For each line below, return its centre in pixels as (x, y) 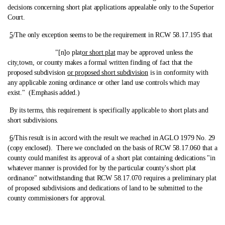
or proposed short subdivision (108, 73)
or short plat (99, 52)
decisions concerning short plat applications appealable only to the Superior (111, 7)
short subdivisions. (33, 120)
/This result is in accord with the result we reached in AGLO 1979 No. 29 (114, 138)
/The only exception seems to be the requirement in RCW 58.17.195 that (113, 35)
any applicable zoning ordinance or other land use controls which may (104, 83)
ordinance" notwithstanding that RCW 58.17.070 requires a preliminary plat (112, 178)
